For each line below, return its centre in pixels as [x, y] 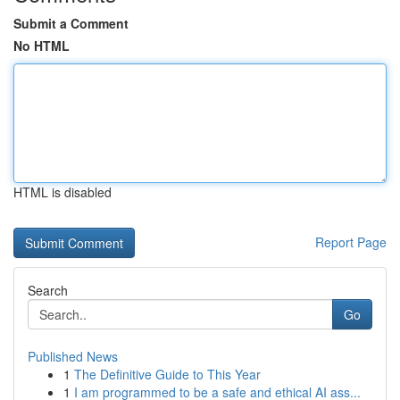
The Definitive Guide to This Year [167, 374]
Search [48, 290]
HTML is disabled [62, 192]
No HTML [42, 46]
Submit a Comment [71, 23]
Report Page [351, 242]
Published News [73, 356]
